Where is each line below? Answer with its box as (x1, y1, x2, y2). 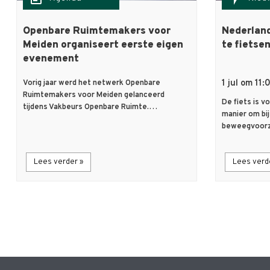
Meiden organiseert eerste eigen (23, 39, 183, 52)
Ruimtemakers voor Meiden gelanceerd (23, 90, 165, 101)
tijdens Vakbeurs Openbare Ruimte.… (23, 102, 157, 113)
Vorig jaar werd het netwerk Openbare (23, 78, 160, 89)
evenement (23, 52, 79, 66)
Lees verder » (34, 157, 83, 168)
